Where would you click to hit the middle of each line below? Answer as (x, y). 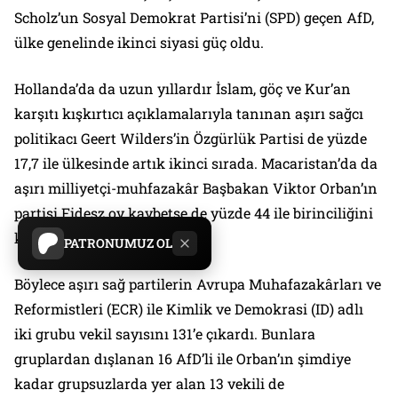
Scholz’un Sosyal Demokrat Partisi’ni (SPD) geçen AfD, (194, 18)
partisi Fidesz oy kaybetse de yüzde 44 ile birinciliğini (194, 213)
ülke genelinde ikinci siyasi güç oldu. (139, 43)
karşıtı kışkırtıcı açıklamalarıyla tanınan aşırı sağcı (189, 114)
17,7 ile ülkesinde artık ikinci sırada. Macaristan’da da (196, 163)
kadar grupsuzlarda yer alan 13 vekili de (149, 384)
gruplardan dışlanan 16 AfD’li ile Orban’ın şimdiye (183, 359)
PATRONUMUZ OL (118, 243)
